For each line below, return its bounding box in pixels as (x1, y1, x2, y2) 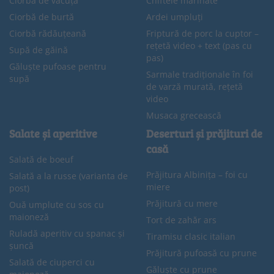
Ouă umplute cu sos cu (9, 199, 104, 211)
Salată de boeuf (9, 154, 73, 166)
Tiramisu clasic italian (146, 231, 235, 243)
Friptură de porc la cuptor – (146, 28, 259, 40)
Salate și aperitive (9, 126, 97, 141)
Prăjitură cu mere (146, 198, 218, 210)
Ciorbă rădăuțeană (9, 28, 86, 40)
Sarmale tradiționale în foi (146, 68, 253, 81)
